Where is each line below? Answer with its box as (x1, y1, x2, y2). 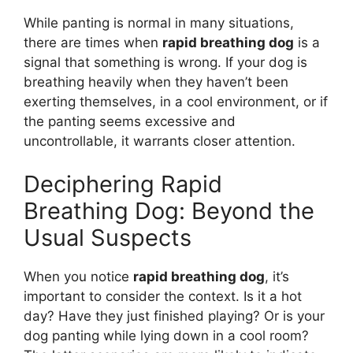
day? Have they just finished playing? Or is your (24, 308, 325, 325)
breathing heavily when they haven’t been (24, 73, 288, 90)
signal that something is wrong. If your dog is (24, 54, 307, 70)
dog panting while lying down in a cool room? (24, 328, 309, 344)
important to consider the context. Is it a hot (24, 288, 302, 305)
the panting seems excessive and (24, 113, 236, 129)
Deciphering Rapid (24, 170, 222, 199)
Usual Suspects (24, 224, 191, 252)
